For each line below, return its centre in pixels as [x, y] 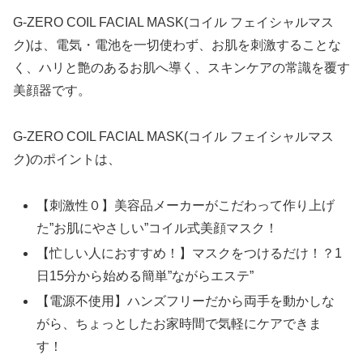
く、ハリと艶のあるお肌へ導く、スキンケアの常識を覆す [181, 68]
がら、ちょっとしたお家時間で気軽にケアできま [179, 324]
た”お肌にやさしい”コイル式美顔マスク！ [158, 228]
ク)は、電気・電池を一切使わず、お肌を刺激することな [177, 45]
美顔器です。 [52, 91]
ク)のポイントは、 [67, 160]
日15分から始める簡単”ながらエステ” [145, 276]
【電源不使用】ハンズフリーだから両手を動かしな [186, 301]
